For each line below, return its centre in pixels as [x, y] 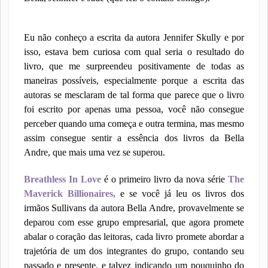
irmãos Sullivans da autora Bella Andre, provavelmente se [134, 208]
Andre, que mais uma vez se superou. [94, 152]
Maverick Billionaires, [69, 194]
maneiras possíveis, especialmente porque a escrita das [134, 80]
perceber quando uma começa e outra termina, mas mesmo [134, 124]
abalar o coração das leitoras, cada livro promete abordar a [134, 237]
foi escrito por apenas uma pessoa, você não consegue [134, 109]
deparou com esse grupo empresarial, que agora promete [134, 222]
